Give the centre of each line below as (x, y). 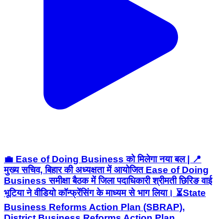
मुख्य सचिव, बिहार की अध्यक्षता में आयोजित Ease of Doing (106, 170)
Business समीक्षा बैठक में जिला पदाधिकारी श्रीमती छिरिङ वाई (108, 181)
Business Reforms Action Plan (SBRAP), (94, 207)
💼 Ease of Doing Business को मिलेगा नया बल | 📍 (103, 159)
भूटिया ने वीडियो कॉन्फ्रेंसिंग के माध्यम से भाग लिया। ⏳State (105, 193)
